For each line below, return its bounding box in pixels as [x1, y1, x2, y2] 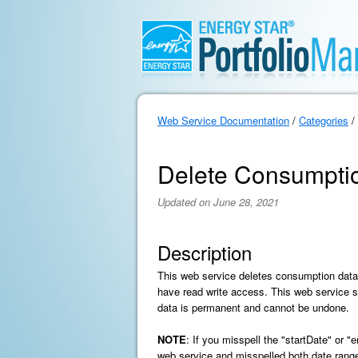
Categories [299, 113, 348, 128]
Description [157, 238, 252, 266]
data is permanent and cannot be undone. [157, 300, 349, 315]
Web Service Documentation [157, 113, 289, 128]
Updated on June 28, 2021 [157, 194, 279, 209]
